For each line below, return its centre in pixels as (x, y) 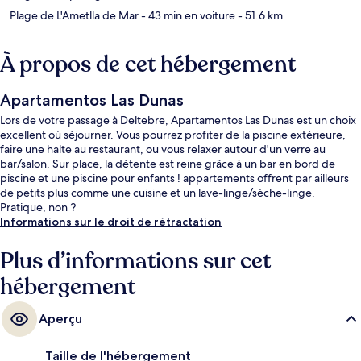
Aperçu (60, 319)
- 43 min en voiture (187, 16)
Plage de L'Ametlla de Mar (74, 16)
